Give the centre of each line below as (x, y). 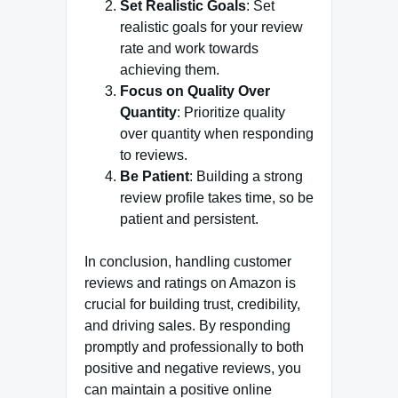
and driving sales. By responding (187, 326)
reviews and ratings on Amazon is (190, 283)
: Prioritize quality (231, 113)
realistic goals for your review (211, 28)
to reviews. (154, 155)
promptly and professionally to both (194, 347)
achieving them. (170, 70)
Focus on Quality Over (195, 92)
